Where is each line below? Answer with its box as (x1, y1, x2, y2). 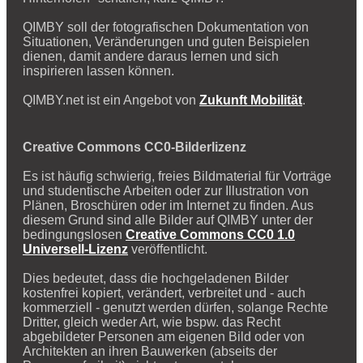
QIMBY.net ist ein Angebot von (23, 92, 199, 107)
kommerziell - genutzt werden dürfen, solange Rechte (23, 300, 328, 314)
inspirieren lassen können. (23, 63, 174, 78)
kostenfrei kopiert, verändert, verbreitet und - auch (23, 285, 305, 300)
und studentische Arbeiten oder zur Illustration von (23, 183, 309, 198)
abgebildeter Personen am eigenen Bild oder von (23, 329, 305, 344)
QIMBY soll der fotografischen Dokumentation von (23, 19, 309, 34)
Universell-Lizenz (23, 241, 128, 256)
